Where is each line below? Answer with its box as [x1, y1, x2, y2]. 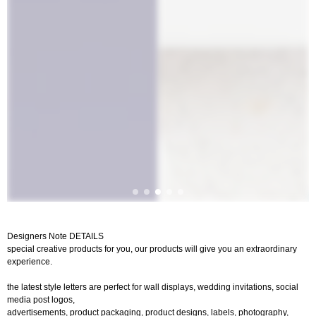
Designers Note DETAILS [7, 231, 104, 241]
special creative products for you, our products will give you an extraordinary [7, 244, 297, 254]
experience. [7, 257, 52, 267]
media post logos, [7, 295, 75, 305]
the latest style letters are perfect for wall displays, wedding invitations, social [7, 282, 298, 292]
